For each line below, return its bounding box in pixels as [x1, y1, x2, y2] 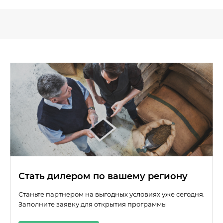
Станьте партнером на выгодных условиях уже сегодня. [18, 190, 205, 199]
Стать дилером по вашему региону [18, 171, 188, 182]
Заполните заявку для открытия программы [18, 200, 167, 209]
